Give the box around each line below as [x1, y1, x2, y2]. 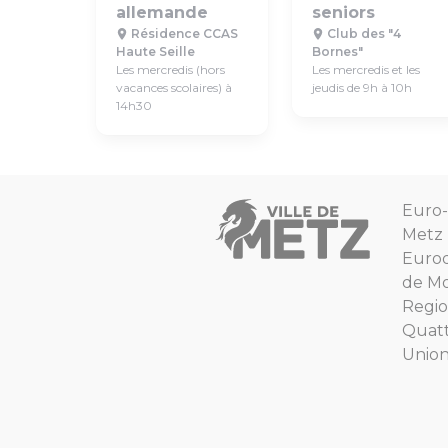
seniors [312, 3, 375, 22]
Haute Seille [116, 44, 195, 59]
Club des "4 [324, 26, 401, 41]
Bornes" [312, 44, 363, 59]
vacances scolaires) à [116, 80, 232, 95]
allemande [116, 3, 208, 22]
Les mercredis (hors [116, 62, 225, 77]
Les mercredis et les [312, 62, 420, 77]
